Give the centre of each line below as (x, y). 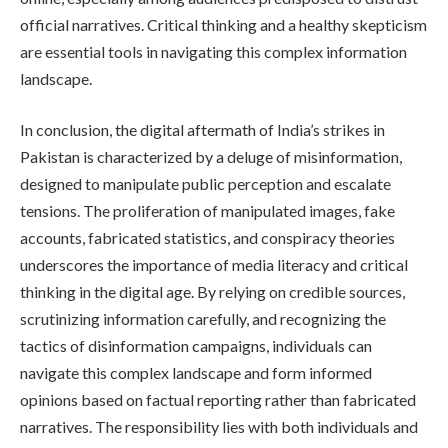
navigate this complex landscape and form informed (196, 373)
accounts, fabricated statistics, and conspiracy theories (207, 238)
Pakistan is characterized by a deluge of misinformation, (211, 157)
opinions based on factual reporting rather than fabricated (218, 400)
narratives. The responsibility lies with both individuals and (219, 427)
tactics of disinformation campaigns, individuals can (196, 346)
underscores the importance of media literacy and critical (214, 265)
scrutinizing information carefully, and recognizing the (203, 319)
